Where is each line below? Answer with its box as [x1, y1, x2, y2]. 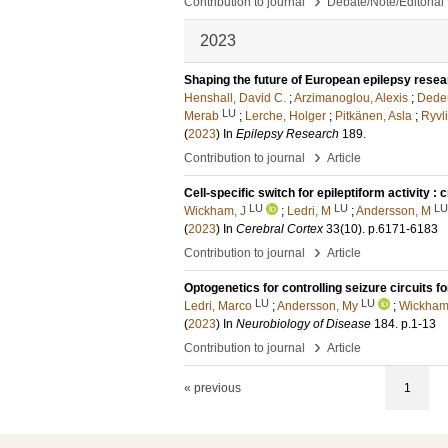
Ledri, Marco [184, 299, 252, 313]
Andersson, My [277, 299, 358, 313]
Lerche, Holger [245, 109, 326, 123]
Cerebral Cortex [236, 222, 323, 236]
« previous [184, 381, 241, 395]
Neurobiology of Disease [236, 317, 371, 331]
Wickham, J [184, 204, 246, 218]
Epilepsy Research [236, 127, 339, 141]
